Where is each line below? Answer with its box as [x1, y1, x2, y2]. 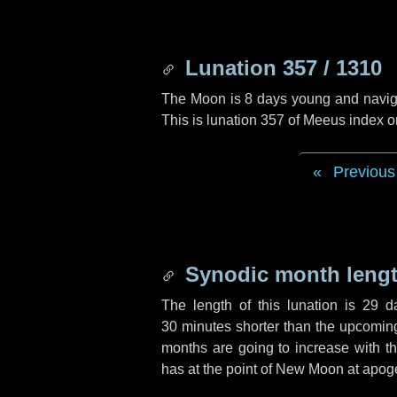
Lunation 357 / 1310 [179, 56, 382, 80]
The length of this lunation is [161, 298, 362, 313]
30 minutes [161, 319, 231, 334]
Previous [332, 163, 395, 181]
